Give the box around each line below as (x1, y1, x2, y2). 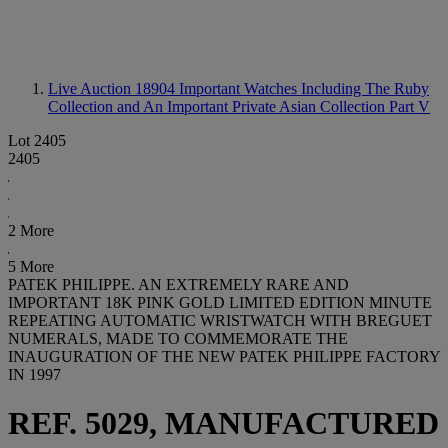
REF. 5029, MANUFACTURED (8, 405, 439, 442)
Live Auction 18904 (48, 80, 179, 97)
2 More (8, 222, 54, 239)
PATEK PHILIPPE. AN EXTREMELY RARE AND (8, 276, 349, 293)
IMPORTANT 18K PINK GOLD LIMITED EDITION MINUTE (8, 294, 432, 311)
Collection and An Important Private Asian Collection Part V (48, 98, 430, 115)
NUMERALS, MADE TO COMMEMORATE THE (8, 330, 348, 347)
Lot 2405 (8, 132, 66, 149)
